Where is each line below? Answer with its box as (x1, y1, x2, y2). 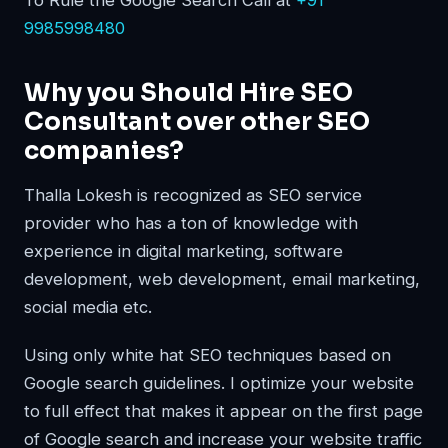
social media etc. (24, 297, 152, 317)
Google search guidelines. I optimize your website (24, 373, 414, 393)
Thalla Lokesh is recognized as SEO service (24, 185, 362, 205)
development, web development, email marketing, (24, 269, 420, 289)
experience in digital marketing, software (24, 241, 343, 261)
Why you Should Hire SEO (24, 77, 353, 108)
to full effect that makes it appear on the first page (24, 401, 423, 421)
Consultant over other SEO (24, 106, 370, 137)
